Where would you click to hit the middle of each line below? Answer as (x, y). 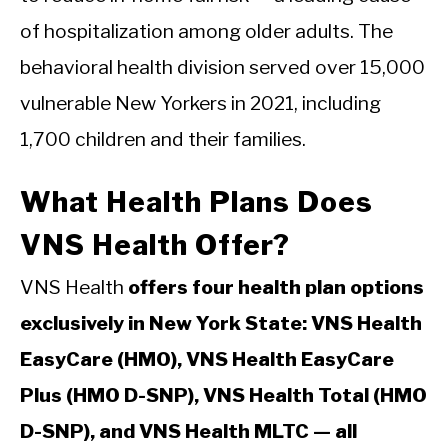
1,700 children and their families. (163, 139)
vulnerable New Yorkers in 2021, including (200, 103)
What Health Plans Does (196, 201)
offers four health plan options (276, 286)
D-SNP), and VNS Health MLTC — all (188, 430)
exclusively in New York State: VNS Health (221, 322)
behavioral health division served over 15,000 (222, 67)
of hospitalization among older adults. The (206, 31)
